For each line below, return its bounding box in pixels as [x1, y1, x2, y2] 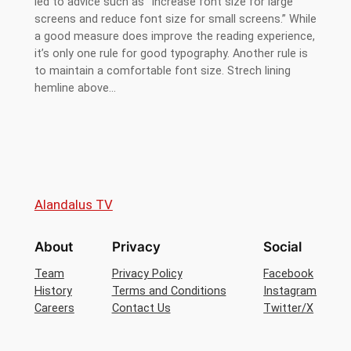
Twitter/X [263, 301, 314, 315]
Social [263, 238, 302, 255]
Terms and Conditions [111, 284, 226, 298]
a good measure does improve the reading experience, [34, 29, 315, 43]
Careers [34, 301, 74, 315]
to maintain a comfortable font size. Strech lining [34, 63, 291, 78]
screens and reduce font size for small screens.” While [34, 12, 317, 26]
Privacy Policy [111, 266, 183, 280]
